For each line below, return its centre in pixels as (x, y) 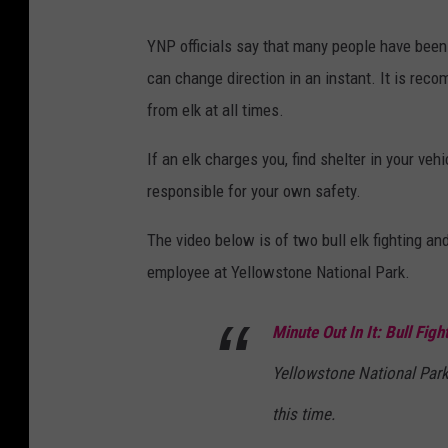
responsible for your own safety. (254, 190)
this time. (303, 413)
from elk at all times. (215, 109)
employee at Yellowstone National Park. (278, 271)
